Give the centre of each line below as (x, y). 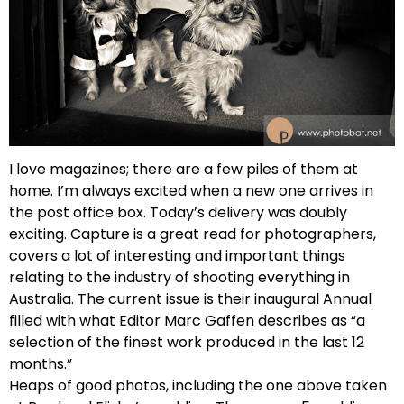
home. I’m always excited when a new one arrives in (191, 191)
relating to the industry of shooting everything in (179, 278)
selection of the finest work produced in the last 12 (187, 343)
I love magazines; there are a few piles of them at (184, 170)
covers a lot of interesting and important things (177, 256)
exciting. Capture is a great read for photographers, (193, 234)
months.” (41, 364)
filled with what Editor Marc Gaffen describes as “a (187, 321)
